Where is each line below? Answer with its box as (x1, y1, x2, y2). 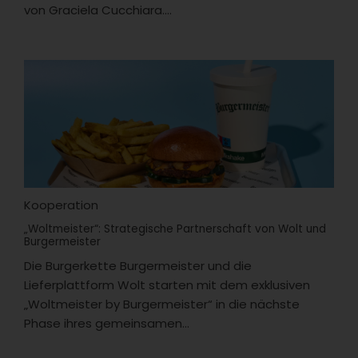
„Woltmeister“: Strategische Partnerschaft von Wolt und (24, 221, 326, 237)
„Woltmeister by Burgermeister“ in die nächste (24, 295, 300, 312)
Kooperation (24, 196, 98, 213)
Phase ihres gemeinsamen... (24, 314, 189, 332)
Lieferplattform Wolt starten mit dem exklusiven (24, 276, 310, 293)
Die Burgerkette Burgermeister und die (24, 257, 252, 274)
